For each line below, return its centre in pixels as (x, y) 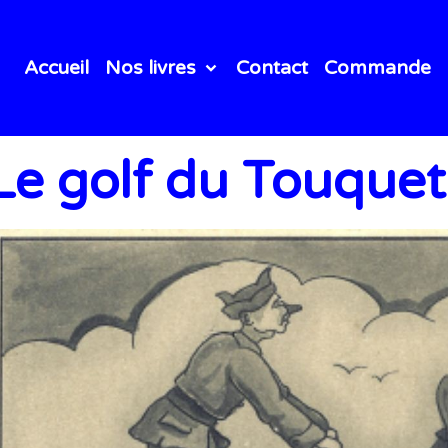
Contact (271, 67)
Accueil (56, 67)
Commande (377, 67)
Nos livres (152, 67)
